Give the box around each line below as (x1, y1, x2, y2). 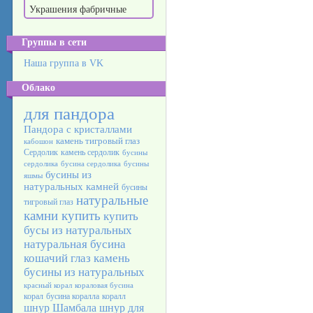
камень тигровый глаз (56, 136, 140, 146)
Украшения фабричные (29, 4, 129, 15)
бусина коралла (46, 291, 99, 301)
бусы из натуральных (24, 224, 132, 237)
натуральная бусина (24, 238, 126, 251)
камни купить (24, 208, 101, 223)
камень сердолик (61, 147, 119, 157)
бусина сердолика (61, 160, 121, 168)
